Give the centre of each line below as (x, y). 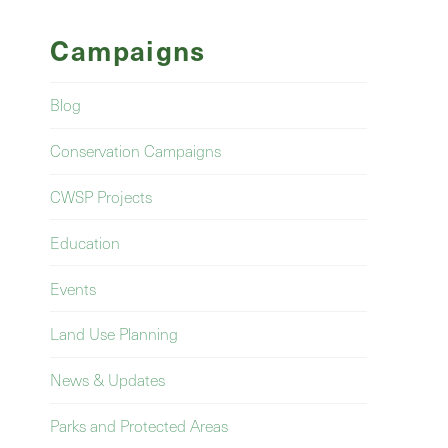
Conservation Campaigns (136, 151)
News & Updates (108, 380)
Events (73, 288)
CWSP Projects (101, 197)
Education (85, 242)
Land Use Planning (114, 334)
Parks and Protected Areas (139, 425)
